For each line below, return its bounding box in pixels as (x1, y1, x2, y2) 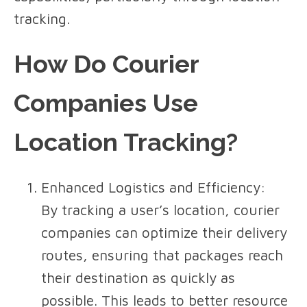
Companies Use (14, 88, 198, 118)
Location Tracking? (14, 127, 238, 157)
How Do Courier (14, 49, 199, 79)
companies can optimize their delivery (41, 224, 287, 241)
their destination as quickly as (41, 269, 235, 286)
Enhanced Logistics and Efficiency (41, 179, 260, 196)
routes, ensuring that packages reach (41, 247, 283, 264)
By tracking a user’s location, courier (41, 201, 280, 219)
